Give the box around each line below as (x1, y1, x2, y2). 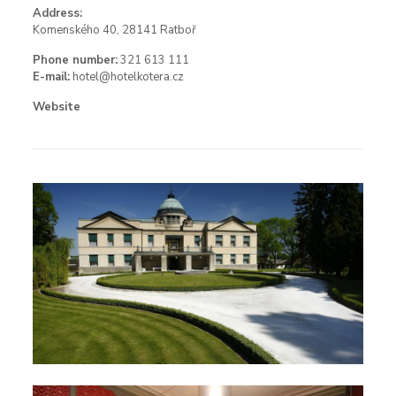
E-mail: (32, 69, 70, 85)
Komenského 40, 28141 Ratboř (32, 22, 196, 38)
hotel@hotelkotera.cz (72, 69, 184, 85)
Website (32, 99, 80, 115)
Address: (32, 5, 82, 21)
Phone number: (32, 52, 118, 68)
